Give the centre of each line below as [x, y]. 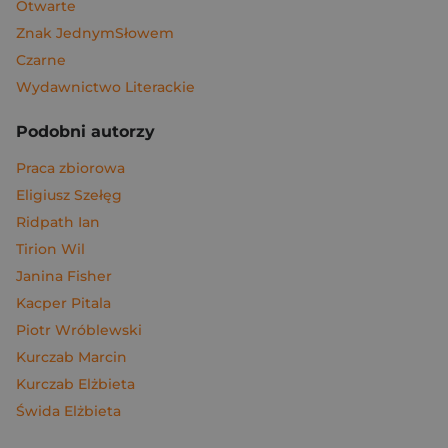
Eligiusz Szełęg [69, 195]
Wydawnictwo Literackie [105, 87]
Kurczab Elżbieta [75, 384]
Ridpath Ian [58, 222]
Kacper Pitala [63, 303]
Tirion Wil [50, 249]
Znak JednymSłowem [95, 33]
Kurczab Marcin [71, 357]
